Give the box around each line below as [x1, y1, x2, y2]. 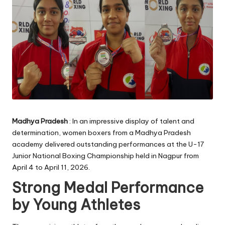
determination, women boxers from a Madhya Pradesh [12, 128, 191, 138]
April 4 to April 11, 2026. [12, 163, 90, 172]
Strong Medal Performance [12, 178, 204, 197]
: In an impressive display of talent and [68, 117, 194, 126]
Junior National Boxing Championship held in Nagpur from [12, 151, 199, 161]
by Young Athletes [12, 195, 140, 214]
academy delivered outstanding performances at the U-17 [12, 140, 204, 149]
